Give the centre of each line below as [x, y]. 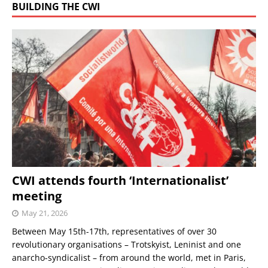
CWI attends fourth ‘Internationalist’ [120, 180]
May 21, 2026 [45, 213]
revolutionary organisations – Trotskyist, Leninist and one [127, 244]
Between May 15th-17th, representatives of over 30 [114, 231]
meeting [37, 196]
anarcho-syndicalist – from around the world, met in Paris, [129, 257]
